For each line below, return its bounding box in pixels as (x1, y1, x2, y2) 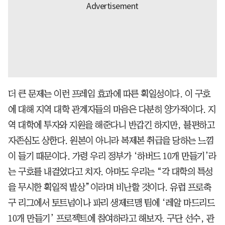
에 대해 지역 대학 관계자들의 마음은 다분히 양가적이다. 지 (8, 104, 216, 114)
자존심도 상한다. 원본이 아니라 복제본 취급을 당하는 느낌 (8, 136, 213, 145)
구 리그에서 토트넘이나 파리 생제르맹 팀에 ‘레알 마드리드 (8, 198, 214, 207)
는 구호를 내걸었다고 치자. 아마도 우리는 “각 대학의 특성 (8, 167, 213, 176)
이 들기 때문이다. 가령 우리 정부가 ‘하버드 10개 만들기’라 (8, 151, 216, 161)
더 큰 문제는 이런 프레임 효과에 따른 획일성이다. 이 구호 (8, 89, 210, 98)
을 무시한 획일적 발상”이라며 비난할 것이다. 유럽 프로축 (8, 182, 211, 192)
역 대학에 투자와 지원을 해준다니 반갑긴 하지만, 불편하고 (8, 120, 214, 130)
